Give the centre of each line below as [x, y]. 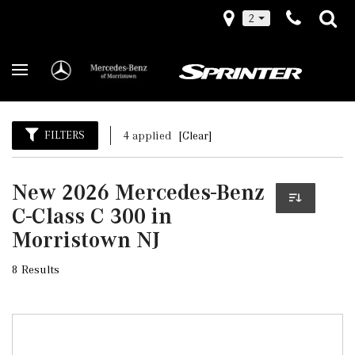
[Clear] [195, 136]
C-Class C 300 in [92, 216]
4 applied [149, 136]
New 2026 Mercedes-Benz [138, 192]
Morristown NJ [86, 240]
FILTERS [65, 135]
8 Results [36, 269]
